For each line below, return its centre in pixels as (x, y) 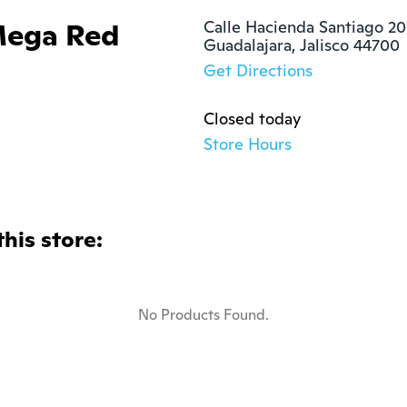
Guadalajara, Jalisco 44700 (302, 45)
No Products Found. (203, 315)
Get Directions (258, 70)
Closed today (252, 119)
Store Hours (248, 144)
